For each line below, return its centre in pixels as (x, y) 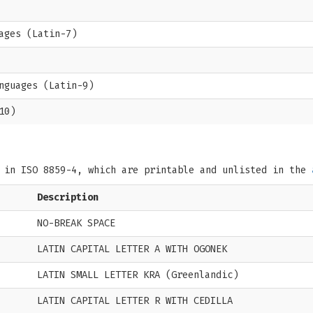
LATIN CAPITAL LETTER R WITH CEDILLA (135, 301)
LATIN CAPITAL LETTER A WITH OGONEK (132, 249)
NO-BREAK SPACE (76, 223)
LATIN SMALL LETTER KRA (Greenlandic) (138, 275)
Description (68, 197)
